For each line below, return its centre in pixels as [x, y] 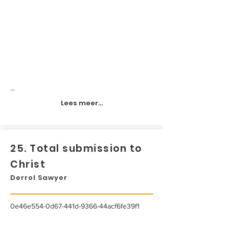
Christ [28, 164]
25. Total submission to [76, 148]
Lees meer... [82, 103]
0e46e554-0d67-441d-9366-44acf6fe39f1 [75, 206]
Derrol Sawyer [39, 178]
